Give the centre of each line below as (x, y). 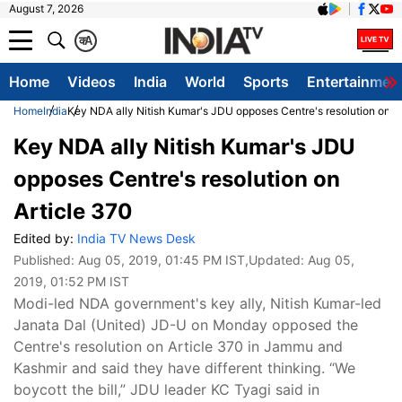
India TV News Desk (136, 238)
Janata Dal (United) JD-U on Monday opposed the (186, 325)
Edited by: (45, 238)
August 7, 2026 (46, 9)
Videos (92, 82)
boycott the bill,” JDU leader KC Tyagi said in (166, 389)
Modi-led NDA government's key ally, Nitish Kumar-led (197, 303)
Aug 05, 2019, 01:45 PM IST (162, 260)
